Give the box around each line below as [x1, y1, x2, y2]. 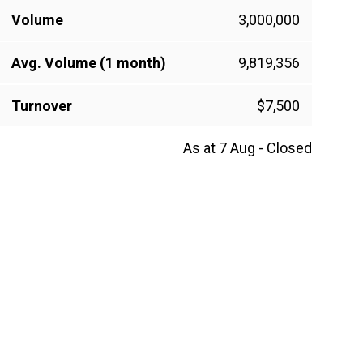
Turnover [11, 97, 72, 115]
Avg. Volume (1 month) [11, 54, 166, 72]
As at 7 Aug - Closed [183, 139, 312, 157]
